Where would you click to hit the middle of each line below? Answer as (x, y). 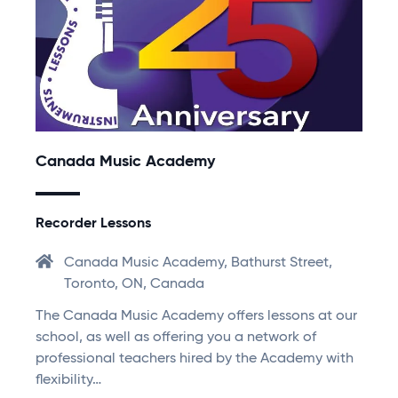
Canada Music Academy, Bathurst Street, (198, 263)
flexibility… (68, 381)
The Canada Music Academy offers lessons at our (196, 317)
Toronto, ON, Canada (134, 285)
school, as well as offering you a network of (176, 338)
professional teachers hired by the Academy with (195, 359)
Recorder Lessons (93, 224)
